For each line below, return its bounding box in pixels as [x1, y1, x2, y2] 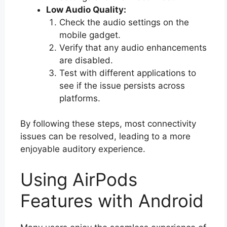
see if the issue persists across [59, 80, 185, 91]
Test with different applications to [59, 67, 196, 78]
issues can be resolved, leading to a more [20, 131, 191, 141]
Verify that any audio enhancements [59, 42, 207, 53]
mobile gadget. [59, 29, 121, 40]
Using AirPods [20, 168, 137, 190]
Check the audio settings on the [59, 17, 189, 27]
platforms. [59, 93, 100, 103]
